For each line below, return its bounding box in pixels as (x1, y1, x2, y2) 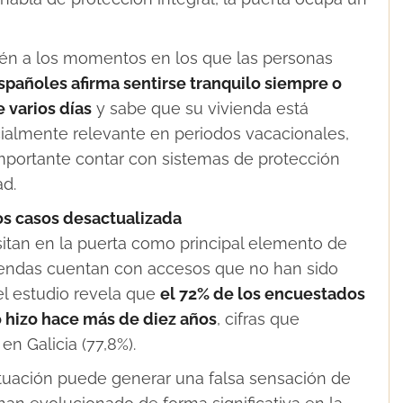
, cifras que (217, 309, 300, 328)
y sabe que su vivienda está (92, 98, 309, 118)
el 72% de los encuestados (160, 283, 365, 303)
